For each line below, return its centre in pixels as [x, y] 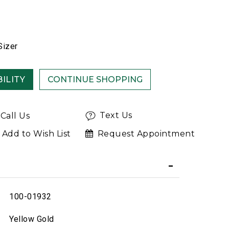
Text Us [116, 116]
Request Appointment [146, 134]
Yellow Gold [32, 219]
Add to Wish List [36, 134]
